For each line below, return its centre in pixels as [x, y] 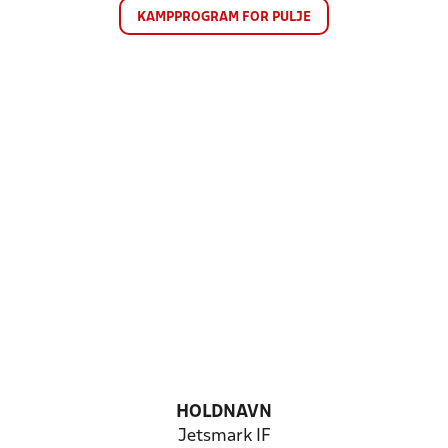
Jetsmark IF [224, 436]
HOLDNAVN [224, 412]
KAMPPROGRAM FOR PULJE [224, 17]
